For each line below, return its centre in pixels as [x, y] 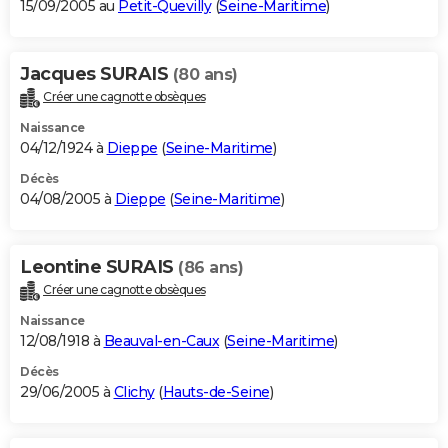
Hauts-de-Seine [216, 392]
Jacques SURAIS [96, 74]
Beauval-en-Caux [161, 341]
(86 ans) [210, 268]
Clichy [134, 392]
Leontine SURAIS [99, 267]
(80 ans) [205, 75]
